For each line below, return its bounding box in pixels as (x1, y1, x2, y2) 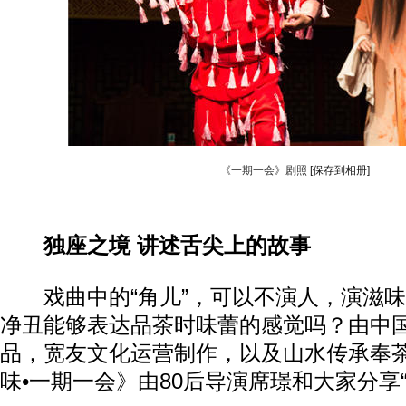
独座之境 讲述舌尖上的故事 (43, 234, 311, 257)
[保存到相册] (309, 164, 370, 177)
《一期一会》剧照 (219, 164, 307, 177)
